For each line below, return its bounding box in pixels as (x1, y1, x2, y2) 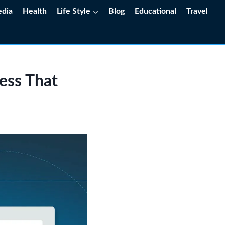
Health (23, 7, 47, 15)
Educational (135, 7, 177, 15)
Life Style (57, 7, 91, 15)
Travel (186, 7, 208, 15)
